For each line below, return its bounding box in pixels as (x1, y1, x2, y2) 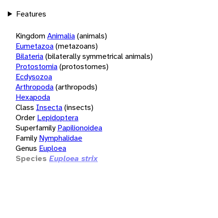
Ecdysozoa (16, 71, 52, 82)
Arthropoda (16, 81, 54, 92)
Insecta (36, 102, 62, 112)
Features (16, 8, 46, 19)
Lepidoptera (37, 112, 78, 123)
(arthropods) (55, 81, 97, 92)
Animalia (47, 30, 75, 41)
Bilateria (16, 51, 43, 61)
